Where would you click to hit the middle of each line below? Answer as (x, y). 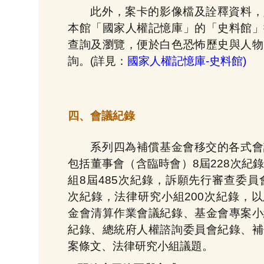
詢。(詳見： (98, 61)
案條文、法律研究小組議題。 (141, 246)
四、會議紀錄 (101, 115)
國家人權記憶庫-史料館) (187, 61)
